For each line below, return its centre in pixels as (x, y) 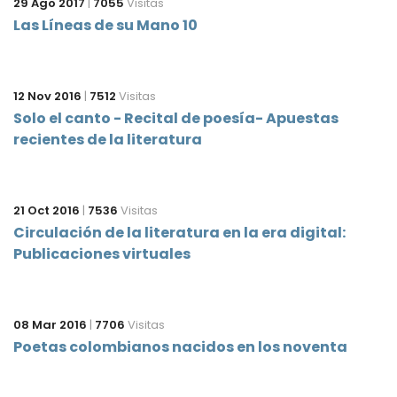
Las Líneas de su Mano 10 (105, 25)
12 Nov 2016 (47, 96)
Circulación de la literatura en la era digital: (179, 232)
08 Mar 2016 (50, 324)
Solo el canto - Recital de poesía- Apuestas (176, 118)
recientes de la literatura (108, 139)
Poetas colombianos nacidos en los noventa (180, 346)
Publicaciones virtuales (102, 253)
